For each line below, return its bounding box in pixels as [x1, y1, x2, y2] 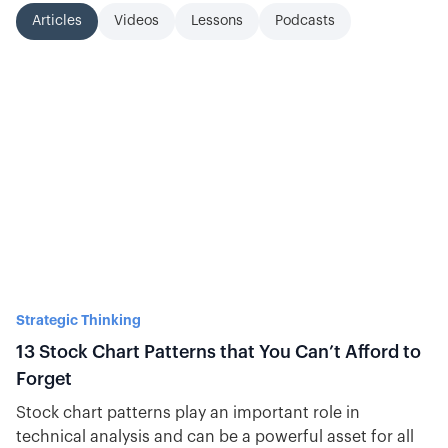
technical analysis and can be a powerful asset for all [16, 429, 414, 445]
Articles [32, 14, 82, 28]
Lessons [191, 14, 243, 28]
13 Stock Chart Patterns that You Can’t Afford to [16, 343, 421, 361]
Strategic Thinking [16, 313, 141, 327]
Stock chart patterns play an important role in [16, 405, 360, 421]
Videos [114, 14, 159, 28]
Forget [16, 370, 72, 388]
